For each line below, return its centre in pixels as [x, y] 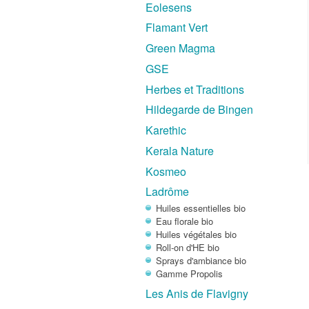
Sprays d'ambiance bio [201, 261]
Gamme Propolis [190, 274]
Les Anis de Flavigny [197, 294]
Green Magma [181, 48]
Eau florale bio [185, 221]
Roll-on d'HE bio [188, 248]
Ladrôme [168, 192]
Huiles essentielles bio [201, 208]
